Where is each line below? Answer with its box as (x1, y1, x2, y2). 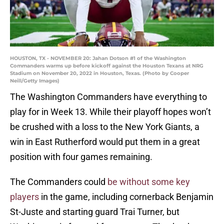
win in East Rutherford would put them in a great (10, 136, 200, 147)
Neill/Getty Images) (10, 77, 59, 84)
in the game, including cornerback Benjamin (39, 191, 213, 202)
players (10, 191, 39, 202)
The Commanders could (10, 176, 107, 187)
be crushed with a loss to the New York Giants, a (10, 121, 199, 132)
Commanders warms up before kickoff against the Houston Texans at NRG (10, 62, 203, 69)
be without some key (107, 176, 190, 187)
